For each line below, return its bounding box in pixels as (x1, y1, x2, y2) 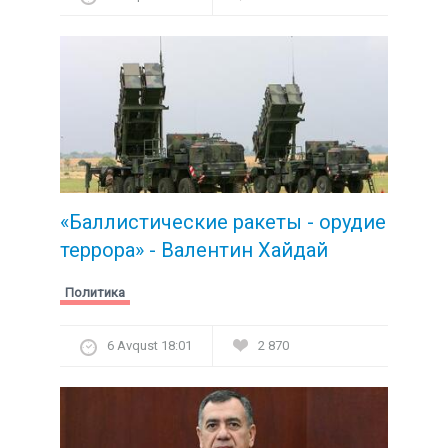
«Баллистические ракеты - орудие (60, 209, 386, 234)
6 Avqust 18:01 (107, 337, 192, 353)
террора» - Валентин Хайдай (60, 237, 328, 262)
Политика (65, 284, 125, 300)
